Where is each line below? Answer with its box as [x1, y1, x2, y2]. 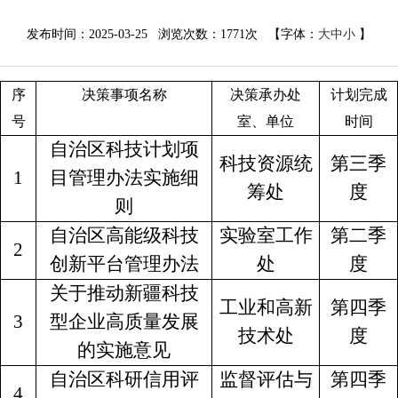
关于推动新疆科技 [49, 283, 199, 304]
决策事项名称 [81, 87, 167, 102]
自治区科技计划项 [49, 139, 199, 160]
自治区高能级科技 [49, 225, 199, 246]
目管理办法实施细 [49, 167, 199, 188]
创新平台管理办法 [49, 253, 199, 275]
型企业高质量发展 [49, 311, 199, 332]
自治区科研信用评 [49, 369, 199, 390]
